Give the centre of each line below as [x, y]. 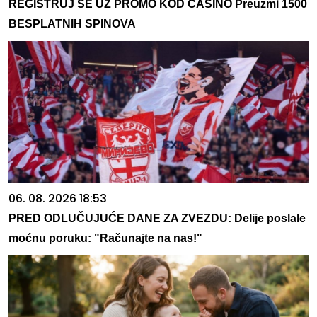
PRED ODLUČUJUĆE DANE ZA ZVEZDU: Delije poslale [157, 219]
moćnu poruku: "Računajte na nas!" [105, 238]
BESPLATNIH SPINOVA [72, 24]
